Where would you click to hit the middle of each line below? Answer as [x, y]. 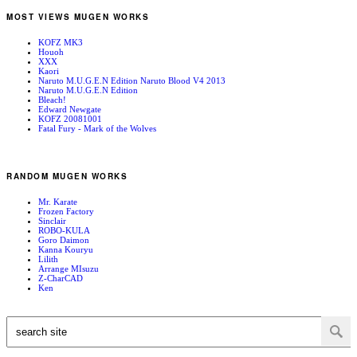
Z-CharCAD [61, 279]
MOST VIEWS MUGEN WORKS [78, 17]
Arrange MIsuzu [69, 269]
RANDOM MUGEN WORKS [67, 177]
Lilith [48, 259]
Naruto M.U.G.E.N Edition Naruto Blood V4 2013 [132, 80]
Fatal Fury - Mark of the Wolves [97, 128]
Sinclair [52, 221]
